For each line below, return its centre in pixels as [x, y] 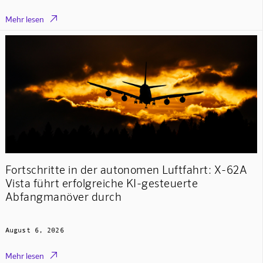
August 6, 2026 [34, 230]
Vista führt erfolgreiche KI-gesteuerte [102, 183]
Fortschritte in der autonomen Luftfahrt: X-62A [126, 170]
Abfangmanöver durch [63, 197]
